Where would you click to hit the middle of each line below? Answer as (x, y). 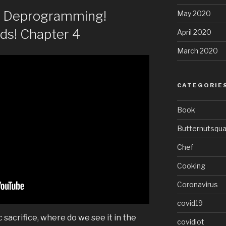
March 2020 (197, 50)
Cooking (191, 165)
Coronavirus (197, 184)
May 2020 (194, 13)
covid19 (190, 203)
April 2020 (194, 32)
